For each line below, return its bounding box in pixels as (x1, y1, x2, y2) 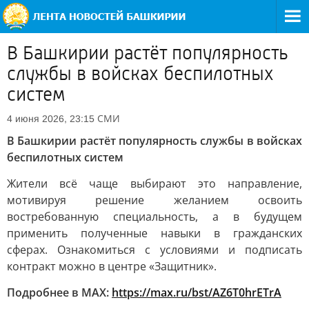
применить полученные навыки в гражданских (7, 226, 302, 241)
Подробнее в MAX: (7, 285, 109, 300)
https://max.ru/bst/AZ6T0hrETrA (112, 285, 281, 300)
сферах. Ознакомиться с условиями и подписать (7, 242, 302, 257)
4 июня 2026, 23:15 (7, 113, 94, 124)
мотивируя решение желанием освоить (7, 192, 302, 208)
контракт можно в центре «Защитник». (7, 259, 217, 274)
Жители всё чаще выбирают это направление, (7, 176, 302, 191)
